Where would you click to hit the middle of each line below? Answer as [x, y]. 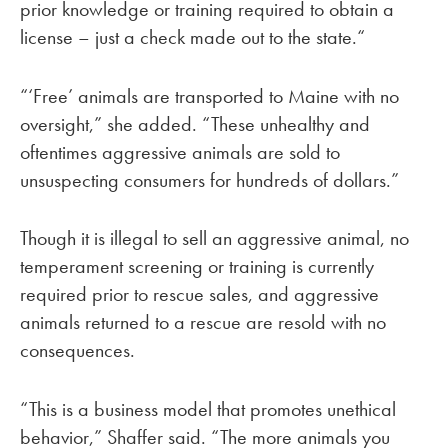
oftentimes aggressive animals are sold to [180, 151]
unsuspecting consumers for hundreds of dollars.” [209, 179]
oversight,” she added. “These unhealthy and [195, 123]
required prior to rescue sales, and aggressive [199, 294]
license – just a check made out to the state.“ [192, 36]
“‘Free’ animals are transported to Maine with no [209, 95]
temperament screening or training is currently [197, 266]
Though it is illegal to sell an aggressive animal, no [214, 238]
